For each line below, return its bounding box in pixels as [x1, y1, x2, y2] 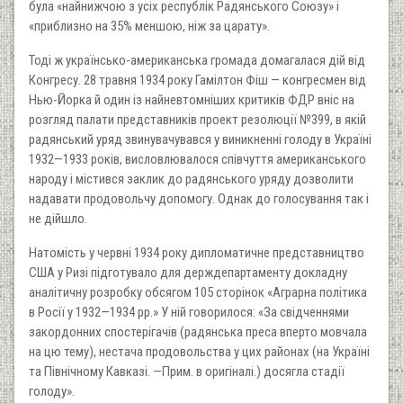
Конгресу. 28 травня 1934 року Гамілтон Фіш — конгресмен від [29, 71, 366, 88]
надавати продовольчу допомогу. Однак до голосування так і [29, 190, 369, 207]
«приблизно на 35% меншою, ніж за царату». [29, 17, 270, 34]
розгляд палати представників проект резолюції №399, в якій [29, 111, 366, 128]
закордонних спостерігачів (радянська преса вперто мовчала [29, 323, 367, 340]
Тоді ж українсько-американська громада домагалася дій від [29, 51, 365, 68]
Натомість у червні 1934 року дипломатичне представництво [29, 244, 364, 261]
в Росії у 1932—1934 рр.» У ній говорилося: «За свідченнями [29, 303, 349, 320]
